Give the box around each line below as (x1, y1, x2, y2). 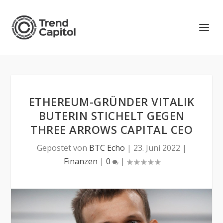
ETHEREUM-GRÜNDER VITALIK (28, 94, 195, 109)
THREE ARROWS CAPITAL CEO (30, 122, 193, 137)
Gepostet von (36, 142, 89, 153)
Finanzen (63, 156, 98, 167)
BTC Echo (89, 142, 125, 153)
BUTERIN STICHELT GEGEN (38, 108, 185, 123)
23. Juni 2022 (133, 142, 180, 153)
